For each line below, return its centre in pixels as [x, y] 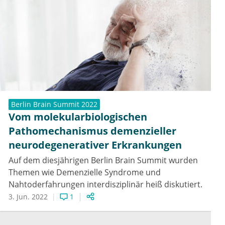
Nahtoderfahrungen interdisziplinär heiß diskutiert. [105, 185]
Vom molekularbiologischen [78, 117]
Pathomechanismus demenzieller [92, 131]
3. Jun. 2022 [28, 197]
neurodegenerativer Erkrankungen [95, 145]
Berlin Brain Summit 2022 [54, 104]
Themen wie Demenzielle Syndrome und [85, 173]
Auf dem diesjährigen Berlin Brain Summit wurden [103, 160]
